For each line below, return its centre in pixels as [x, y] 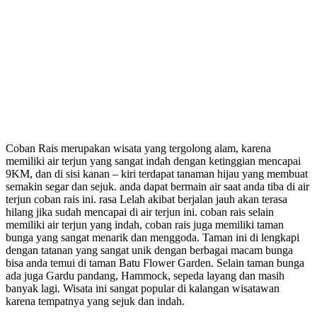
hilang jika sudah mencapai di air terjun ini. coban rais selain [140, 212]
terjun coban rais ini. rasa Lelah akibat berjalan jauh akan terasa [146, 199]
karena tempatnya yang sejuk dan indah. [95, 301]
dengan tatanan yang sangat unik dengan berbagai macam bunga [149, 250]
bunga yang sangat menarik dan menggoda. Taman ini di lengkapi [152, 237]
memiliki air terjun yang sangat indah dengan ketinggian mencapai [153, 161]
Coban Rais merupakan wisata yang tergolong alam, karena [138, 148]
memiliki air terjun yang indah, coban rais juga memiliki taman [145, 224]
